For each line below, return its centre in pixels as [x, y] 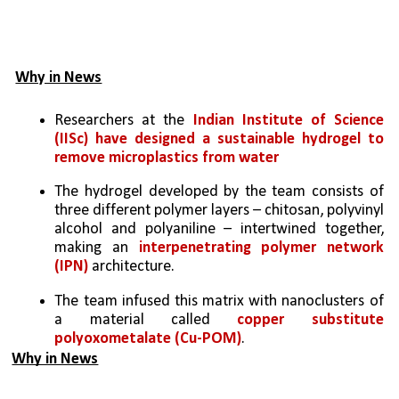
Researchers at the [124, 121]
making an [97, 248]
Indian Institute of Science [288, 121]
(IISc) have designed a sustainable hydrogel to [219, 140]
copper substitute [310, 320]
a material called [146, 320]
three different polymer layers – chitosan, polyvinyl [220, 211]
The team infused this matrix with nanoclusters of [219, 301]
